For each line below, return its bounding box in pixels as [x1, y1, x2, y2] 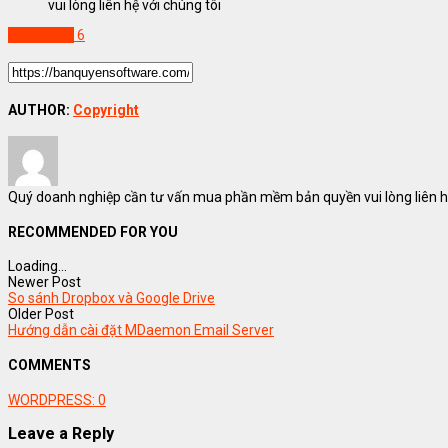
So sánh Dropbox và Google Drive [8, 290, 215, 307]
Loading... [8, 258, 67, 275]
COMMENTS [8, 357, 91, 374]
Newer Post [8, 274, 81, 291]
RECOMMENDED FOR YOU [8, 223, 178, 240]
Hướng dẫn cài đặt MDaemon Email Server [8, 322, 274, 339]
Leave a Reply [8, 424, 114, 444]
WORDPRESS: [8, 391, 98, 408]
